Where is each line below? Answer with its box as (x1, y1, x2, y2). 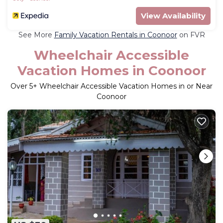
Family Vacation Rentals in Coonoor (54, 30, 177, 39)
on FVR (177, 30, 205, 39)
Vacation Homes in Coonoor (17, 62, 206, 79)
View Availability (141, 10, 206, 20)
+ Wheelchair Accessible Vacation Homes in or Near (33, 81, 213, 91)
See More (18, 30, 54, 39)
